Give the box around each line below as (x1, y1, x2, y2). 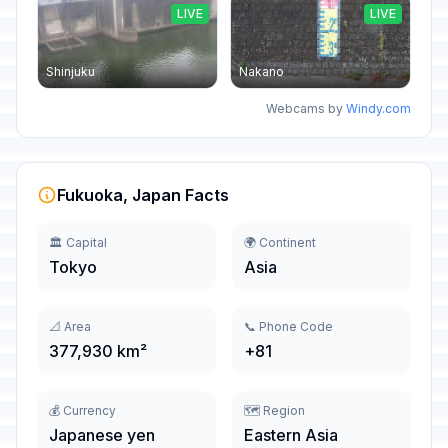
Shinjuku (46, 64, 95, 79)
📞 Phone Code (244, 319, 333, 334)
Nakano (239, 64, 284, 79)
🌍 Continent (244, 235, 316, 250)
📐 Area (49, 319, 91, 334)
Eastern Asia (244, 425, 338, 445)
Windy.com (346, 101, 411, 116)
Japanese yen (49, 425, 155, 445)
